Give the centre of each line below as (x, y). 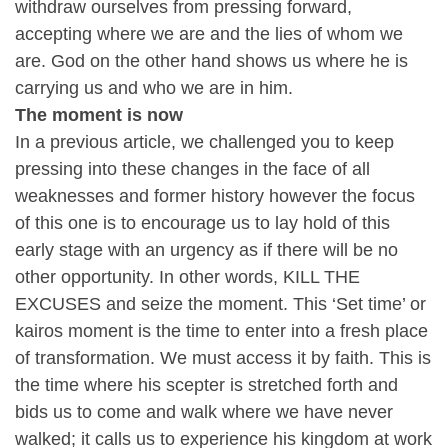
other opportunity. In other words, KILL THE (187, 276)
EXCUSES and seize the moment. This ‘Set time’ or (220, 303)
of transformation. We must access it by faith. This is (223, 357)
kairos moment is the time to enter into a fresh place (221, 330)
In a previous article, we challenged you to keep (204, 141)
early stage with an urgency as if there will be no (206, 249)
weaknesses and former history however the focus (215, 195)
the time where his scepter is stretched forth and (206, 384)
